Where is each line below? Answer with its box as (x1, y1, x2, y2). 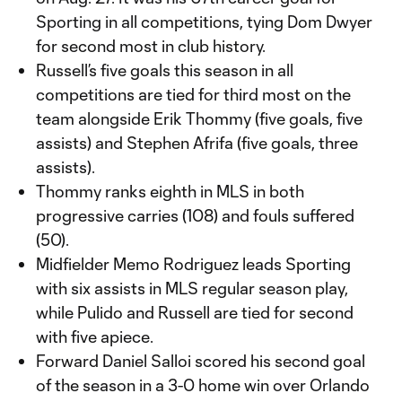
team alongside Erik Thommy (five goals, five (36, 109, 363, 128)
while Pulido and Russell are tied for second (36, 302, 354, 322)
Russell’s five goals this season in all (36, 60, 293, 80)
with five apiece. (36, 327, 153, 346)
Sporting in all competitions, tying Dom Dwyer (36, 12, 372, 31)
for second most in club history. (36, 36, 266, 56)
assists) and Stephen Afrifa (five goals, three (36, 133, 358, 153)
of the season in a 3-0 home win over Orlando (36, 375, 370, 395)
